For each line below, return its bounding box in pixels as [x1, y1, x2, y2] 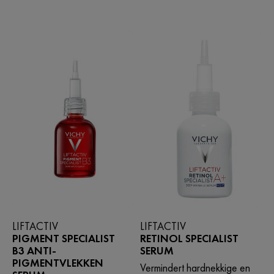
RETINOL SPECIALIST [139, 231, 239, 246]
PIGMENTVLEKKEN [12, 256, 103, 270]
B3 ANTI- [12, 243, 56, 258]
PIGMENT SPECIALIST [12, 231, 115, 246]
